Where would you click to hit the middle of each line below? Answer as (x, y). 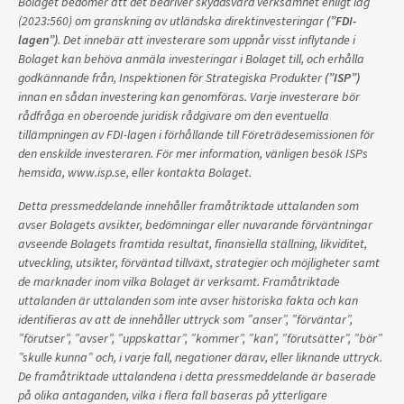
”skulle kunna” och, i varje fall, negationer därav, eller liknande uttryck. (200, 357)
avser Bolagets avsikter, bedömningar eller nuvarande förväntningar (195, 225)
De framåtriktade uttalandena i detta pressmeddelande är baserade (197, 376)
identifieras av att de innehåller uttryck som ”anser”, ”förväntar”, (185, 319)
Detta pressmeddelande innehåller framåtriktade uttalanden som (188, 206)
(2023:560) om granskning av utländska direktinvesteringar (172, 21)
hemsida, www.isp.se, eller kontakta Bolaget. (135, 172)
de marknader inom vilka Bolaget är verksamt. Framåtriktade (179, 281)
